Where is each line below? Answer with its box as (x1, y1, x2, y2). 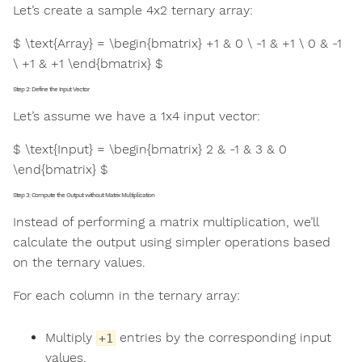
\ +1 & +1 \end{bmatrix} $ (13, 55, 163, 71)
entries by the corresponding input (116, 329, 331, 345)
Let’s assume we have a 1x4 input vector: (13, 107, 260, 124)
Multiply (45, 329, 96, 345)
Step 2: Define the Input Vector (13, 85, 89, 93)
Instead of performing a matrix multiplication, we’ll (13, 213, 318, 229)
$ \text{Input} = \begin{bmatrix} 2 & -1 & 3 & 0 (13, 141, 287, 157)
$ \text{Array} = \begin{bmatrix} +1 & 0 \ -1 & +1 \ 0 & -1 (13, 35, 342, 51)
